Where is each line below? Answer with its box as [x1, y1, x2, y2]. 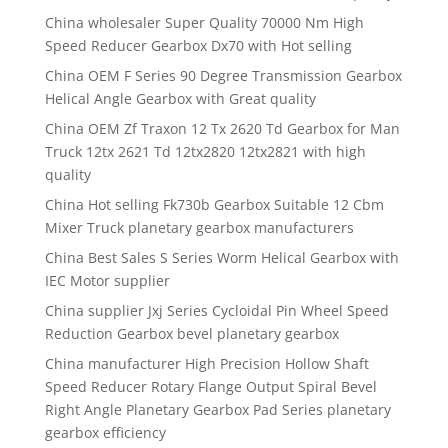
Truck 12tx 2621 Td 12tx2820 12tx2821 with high [44, 142, 366, 162]
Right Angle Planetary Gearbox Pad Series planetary [44, 400, 391, 420]
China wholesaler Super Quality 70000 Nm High [44, 13, 364, 33]
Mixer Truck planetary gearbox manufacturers [44, 218, 354, 238]
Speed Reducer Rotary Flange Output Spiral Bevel [44, 377, 377, 397]
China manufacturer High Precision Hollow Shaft [44, 354, 369, 374]
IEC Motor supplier [44, 271, 170, 291]
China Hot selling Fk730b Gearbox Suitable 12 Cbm [44, 195, 384, 215]
